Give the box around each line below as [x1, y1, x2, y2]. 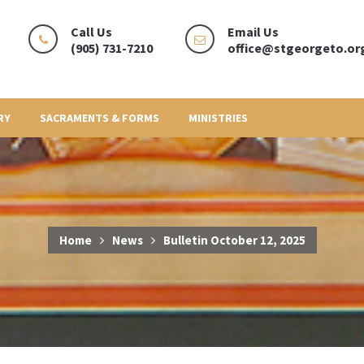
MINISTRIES [188, 110, 248, 125]
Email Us [227, 24, 279, 40]
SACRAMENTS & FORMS [39, 110, 159, 125]
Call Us [71, 24, 113, 40]
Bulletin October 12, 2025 [162, 232, 305, 248]
